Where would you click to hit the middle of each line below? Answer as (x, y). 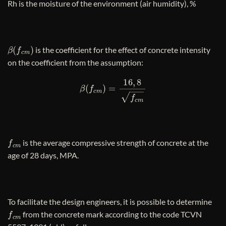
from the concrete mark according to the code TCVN (112, 214)
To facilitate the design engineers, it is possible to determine (110, 201)
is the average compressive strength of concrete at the (115, 143)
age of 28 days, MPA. (43, 155)
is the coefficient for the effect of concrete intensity (122, 49)
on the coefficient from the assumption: (75, 62)
